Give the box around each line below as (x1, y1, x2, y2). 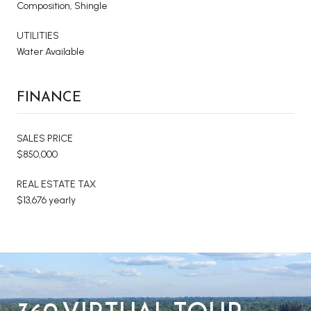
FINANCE (17, 85, 81, 107)
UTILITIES (17, 29, 59, 42)
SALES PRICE (17, 132, 73, 144)
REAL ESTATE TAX (17, 178, 96, 190)
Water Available (17, 45, 85, 58)
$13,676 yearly (17, 194, 76, 206)
